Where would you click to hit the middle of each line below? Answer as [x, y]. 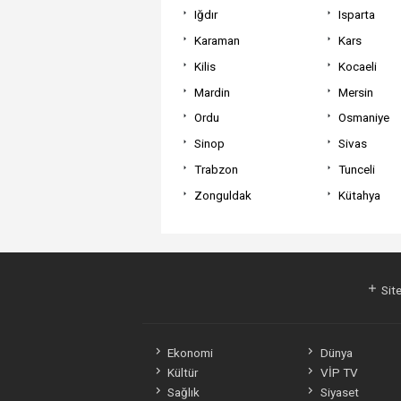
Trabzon [216, 169]
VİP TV [339, 373]
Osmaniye [363, 118]
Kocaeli [357, 66]
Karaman [217, 41]
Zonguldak [222, 195]
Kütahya [359, 195]
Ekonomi [190, 353]
